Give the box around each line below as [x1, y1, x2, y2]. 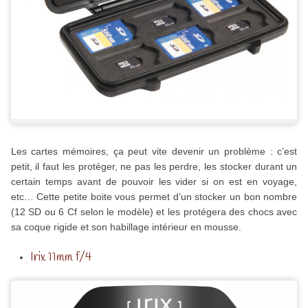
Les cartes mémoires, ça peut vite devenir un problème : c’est [10, 146, 298, 157]
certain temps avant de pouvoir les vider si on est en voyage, [10, 176, 298, 188]
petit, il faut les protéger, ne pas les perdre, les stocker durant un [10, 161, 298, 173]
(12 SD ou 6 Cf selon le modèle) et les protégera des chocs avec [10, 206, 298, 218]
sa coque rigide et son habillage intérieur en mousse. [10, 221, 241, 233]
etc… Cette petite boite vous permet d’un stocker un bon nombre [10, 191, 298, 203]
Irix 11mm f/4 [30, 249, 92, 266]
